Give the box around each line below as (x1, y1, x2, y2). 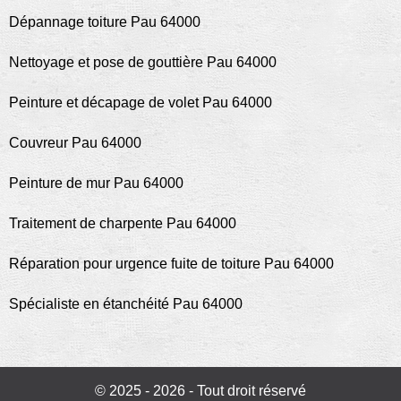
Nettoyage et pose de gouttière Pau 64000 (9, 55, 277, 70)
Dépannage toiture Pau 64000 (9, 14, 200, 30)
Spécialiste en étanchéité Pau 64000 (9, 296, 243, 311)
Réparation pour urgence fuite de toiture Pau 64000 (9, 256, 334, 271)
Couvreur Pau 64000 (9, 135, 141, 150)
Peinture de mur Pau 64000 (9, 175, 183, 191)
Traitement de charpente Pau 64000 (9, 216, 236, 231)
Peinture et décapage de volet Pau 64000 (9, 95, 272, 110)
